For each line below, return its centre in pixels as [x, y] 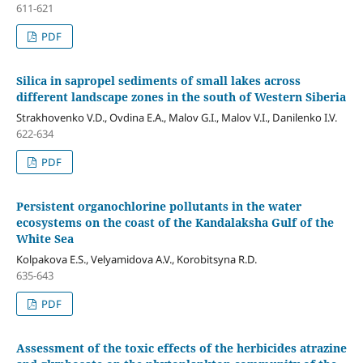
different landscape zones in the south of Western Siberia [181, 97]
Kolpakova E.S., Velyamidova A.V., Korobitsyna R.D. [136, 260]
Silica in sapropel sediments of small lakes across [158, 81]
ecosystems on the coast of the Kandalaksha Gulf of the [175, 223]
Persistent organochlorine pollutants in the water [158, 207]
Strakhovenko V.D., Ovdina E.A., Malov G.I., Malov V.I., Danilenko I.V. [176, 118]
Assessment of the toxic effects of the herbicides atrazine [181, 348]
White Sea [45, 239]
